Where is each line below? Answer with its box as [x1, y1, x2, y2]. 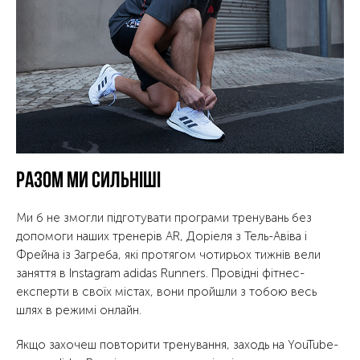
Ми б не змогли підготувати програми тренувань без [16, 210, 312, 225]
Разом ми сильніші [16, 170, 161, 193]
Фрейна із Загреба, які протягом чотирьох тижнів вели [16, 247, 321, 262]
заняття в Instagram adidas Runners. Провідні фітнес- [16, 265, 305, 280]
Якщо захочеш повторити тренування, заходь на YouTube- [16, 337, 338, 352]
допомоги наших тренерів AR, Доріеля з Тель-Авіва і [16, 228, 307, 243]
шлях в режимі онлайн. [16, 302, 141, 317]
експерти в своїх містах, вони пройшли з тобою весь [16, 284, 317, 299]
